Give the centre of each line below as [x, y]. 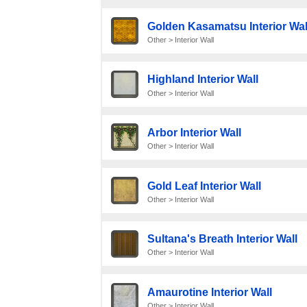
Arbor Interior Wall [194, 132]
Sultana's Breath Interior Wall [222, 239]
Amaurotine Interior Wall [209, 292]
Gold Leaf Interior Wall [204, 186]
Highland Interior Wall [202, 79]
